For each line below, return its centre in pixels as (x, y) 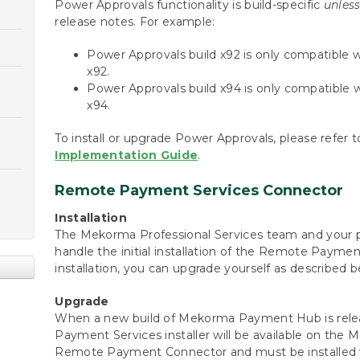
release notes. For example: (135, 22)
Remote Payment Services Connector (199, 190)
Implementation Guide (127, 155)
